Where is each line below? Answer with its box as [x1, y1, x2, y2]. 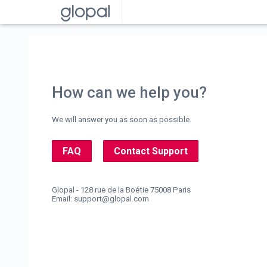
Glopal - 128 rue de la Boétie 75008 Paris [52, 185, 191, 194]
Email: [52, 194, 74, 203]
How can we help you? [52, 83, 207, 101]
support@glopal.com [74, 194, 149, 203]
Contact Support [114, 145, 188, 157]
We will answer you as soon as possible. [52, 115, 191, 124]
